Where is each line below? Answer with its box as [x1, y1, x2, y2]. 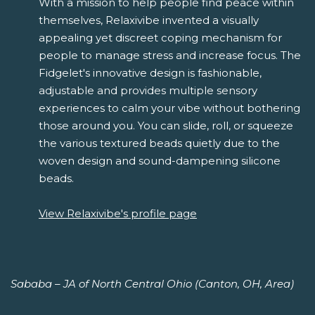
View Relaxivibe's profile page [39, 206, 197, 220]
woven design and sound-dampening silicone [39, 153, 281, 167]
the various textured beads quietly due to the [39, 136, 280, 150]
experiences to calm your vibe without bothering [39, 101, 300, 115]
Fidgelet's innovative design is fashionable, [39, 65, 262, 79]
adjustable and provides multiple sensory [39, 83, 257, 97]
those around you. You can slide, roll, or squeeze [39, 118, 293, 132]
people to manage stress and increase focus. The [39, 48, 301, 62]
